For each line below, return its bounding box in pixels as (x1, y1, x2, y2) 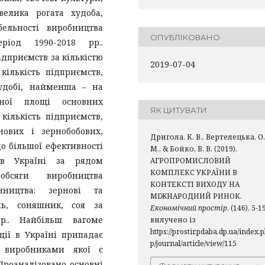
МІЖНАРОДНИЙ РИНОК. (150, 191, 242, 201)
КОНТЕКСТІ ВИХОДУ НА (150, 179, 240, 189)
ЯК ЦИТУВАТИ (150, 105, 207, 115)
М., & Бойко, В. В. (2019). (150, 144, 237, 154)
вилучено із (150, 215, 196, 225)
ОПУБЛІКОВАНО (150, 32, 220, 42)
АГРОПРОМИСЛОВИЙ (150, 156, 231, 166)
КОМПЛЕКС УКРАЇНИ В (150, 167, 237, 177)
